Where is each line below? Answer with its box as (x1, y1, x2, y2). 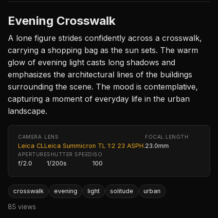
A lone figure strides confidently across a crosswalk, (8, 33, 202, 43)
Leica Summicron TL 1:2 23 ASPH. (44, 142, 145, 149)
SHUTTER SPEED (47, 151, 92, 158)
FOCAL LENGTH (145, 133, 189, 140)
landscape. (8, 106, 47, 116)
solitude (110, 187, 134, 195)
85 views (8, 203, 36, 211)
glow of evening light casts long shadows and (8, 57, 175, 67)
